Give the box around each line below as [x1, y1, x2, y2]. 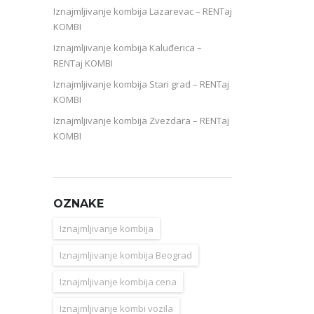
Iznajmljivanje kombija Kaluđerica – [53, 41, 202, 54]
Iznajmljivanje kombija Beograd [60, 248, 192, 261]
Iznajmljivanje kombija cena [60, 275, 177, 288]
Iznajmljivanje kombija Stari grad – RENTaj [53, 77, 229, 90]
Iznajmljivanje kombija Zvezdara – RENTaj [53, 114, 229, 127]
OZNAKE [53, 196, 104, 210]
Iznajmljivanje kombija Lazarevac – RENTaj [53, 4, 232, 18]
